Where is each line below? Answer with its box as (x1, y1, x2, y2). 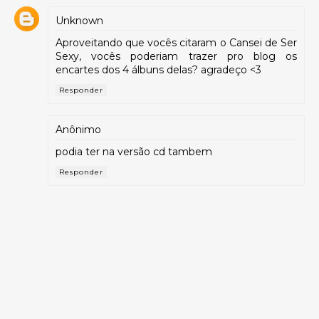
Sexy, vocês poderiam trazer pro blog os (56, 49, 297, 63)
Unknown (56, 14, 103, 27)
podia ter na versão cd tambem (56, 145, 212, 158)
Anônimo (56, 123, 101, 136)
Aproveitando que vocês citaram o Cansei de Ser (56, 36, 297, 49)
